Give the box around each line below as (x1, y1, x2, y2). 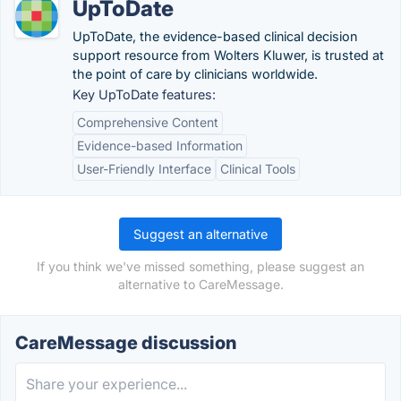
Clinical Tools (220, 161, 295, 176)
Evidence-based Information (77, 138, 243, 153)
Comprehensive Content (77, 115, 218, 130)
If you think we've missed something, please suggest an (37, 259, 364, 274)
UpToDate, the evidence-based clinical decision (73, 29, 357, 44)
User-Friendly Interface (77, 161, 211, 176)
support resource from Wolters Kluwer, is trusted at (73, 47, 384, 63)
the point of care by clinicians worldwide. (73, 66, 318, 81)
